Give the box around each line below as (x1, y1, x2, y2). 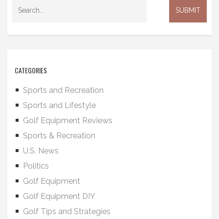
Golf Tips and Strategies (23, 207, 110, 216)
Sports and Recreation (23, 86, 104, 95)
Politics (23, 161, 49, 171)
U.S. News (23, 146, 59, 155)
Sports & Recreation (23, 131, 95, 140)
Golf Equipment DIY (23, 192, 95, 201)
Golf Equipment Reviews (23, 116, 112, 125)
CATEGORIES (15, 65, 47, 75)
